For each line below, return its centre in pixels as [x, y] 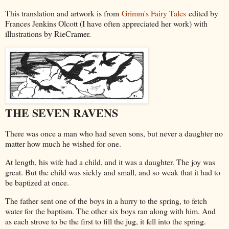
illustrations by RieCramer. [48, 34]
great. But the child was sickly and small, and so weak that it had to [113, 172]
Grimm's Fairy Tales [154, 13]
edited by [202, 13]
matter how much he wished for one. [63, 143]
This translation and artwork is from [63, 13]
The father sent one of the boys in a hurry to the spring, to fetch [106, 200]
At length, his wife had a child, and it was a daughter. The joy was [110, 162]
